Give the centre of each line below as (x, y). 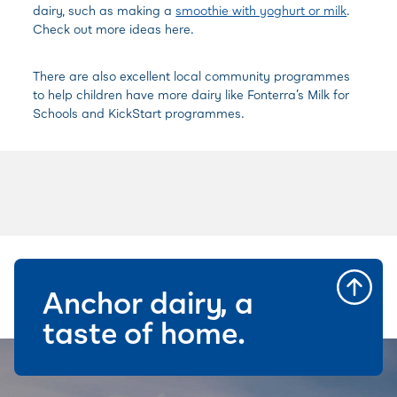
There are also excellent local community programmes (192, 76)
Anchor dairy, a (148, 302)
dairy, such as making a (105, 10)
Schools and (71, 113)
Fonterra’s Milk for (299, 94)
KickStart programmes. (177, 113)
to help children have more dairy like (140, 94)
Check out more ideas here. (114, 29)
